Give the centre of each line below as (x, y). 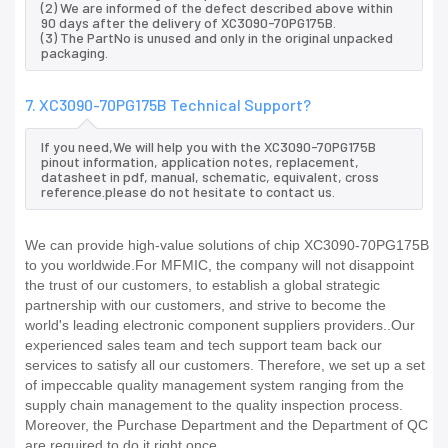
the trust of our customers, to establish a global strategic (202, 285)
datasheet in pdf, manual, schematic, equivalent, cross (210, 177)
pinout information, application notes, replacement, (200, 162)
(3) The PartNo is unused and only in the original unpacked (217, 38)
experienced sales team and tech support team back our (203, 345)
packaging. (74, 53)
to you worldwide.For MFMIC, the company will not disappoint (219, 265)
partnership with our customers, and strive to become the (205, 305)
